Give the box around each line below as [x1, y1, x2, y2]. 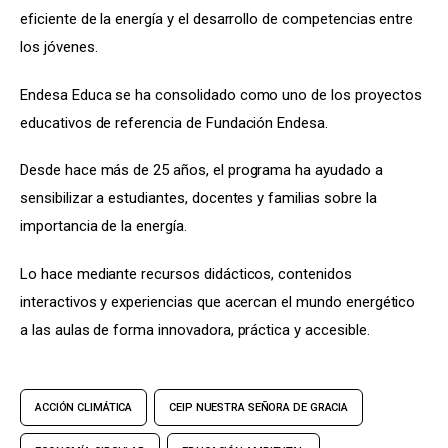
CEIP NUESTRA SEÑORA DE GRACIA [169, 400, 349, 414]
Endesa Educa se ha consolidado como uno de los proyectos [20, 85, 426, 104]
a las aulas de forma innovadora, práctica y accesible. [20, 320, 370, 339]
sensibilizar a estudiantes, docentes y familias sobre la [20, 189, 381, 208]
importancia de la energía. [20, 217, 187, 236]
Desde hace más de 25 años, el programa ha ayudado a [20, 161, 387, 180]
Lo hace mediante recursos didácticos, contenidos [20, 264, 356, 283]
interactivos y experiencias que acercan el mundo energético [20, 292, 420, 311]
